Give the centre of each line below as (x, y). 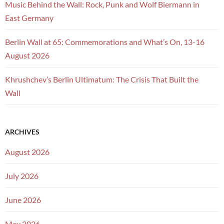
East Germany (29, 17)
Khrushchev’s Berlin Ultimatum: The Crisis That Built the (102, 79)
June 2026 (23, 199)
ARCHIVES (22, 131)
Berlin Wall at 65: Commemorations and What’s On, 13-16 (105, 41)
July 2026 (22, 175)
